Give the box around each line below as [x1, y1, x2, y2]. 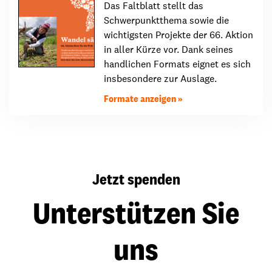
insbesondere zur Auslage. [104, 72, 217, 85]
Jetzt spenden [92, 169, 180, 189]
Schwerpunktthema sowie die [104, 14, 229, 27]
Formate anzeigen [104, 92, 176, 105]
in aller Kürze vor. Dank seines [104, 43, 233, 56]
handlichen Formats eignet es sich [104, 58, 251, 70]
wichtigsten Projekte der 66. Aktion [104, 29, 253, 41]
